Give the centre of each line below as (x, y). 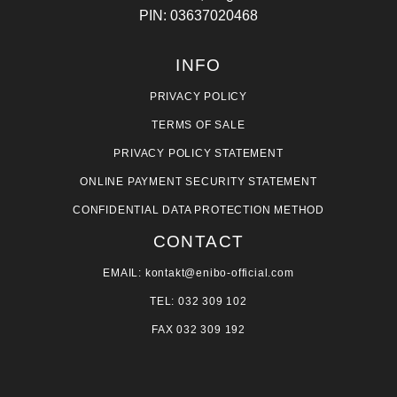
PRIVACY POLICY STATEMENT (198, 154)
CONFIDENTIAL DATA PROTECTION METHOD (198, 210)
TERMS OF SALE (198, 125)
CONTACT (198, 242)
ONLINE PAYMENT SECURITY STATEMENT (198, 182)
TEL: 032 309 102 (198, 302)
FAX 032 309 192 (198, 330)
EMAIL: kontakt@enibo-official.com (198, 273)
